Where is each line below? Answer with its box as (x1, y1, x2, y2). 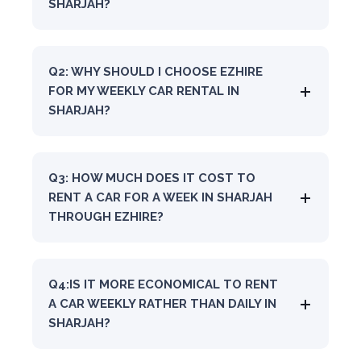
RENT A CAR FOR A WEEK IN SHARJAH (48, 189, 272, 205)
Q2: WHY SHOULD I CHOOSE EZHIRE (48, 64, 263, 79)
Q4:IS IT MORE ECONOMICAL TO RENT (48, 276, 278, 292)
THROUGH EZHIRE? (48, 209, 164, 224)
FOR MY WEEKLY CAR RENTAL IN (48, 83, 239, 98)
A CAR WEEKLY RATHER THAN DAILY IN (48, 296, 276, 311)
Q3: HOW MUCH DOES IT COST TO (48, 170, 255, 185)
